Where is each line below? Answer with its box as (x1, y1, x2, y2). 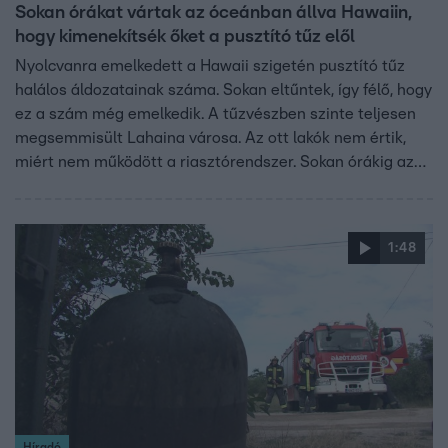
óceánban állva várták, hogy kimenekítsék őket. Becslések (15, 177, 431, 194)
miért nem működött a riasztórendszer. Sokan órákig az (15, 153, 414, 170)
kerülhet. (15, 225, 77, 242)
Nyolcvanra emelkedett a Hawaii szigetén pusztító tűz (15, 57, 405, 74)
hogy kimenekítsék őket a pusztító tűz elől (15, 27, 355, 46)
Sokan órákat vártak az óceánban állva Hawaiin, (15, 3, 412, 22)
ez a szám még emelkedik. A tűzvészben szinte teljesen (15, 105, 416, 122)
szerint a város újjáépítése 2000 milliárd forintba (15, 201, 368, 218)
